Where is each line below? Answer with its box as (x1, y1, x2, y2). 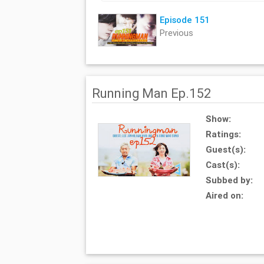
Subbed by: (206, 174, 253, 186)
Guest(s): (206, 144, 246, 156)
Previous (159, 27, 193, 39)
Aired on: (206, 190, 244, 202)
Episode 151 (159, 14, 210, 26)
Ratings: (206, 128, 242, 140)
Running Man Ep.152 (91, 85, 211, 102)
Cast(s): (206, 159, 240, 171)
